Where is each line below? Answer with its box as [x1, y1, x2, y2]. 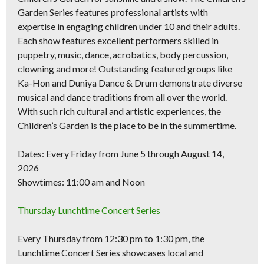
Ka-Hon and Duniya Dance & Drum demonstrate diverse [18, 77, 242, 88]
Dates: [18, 148, 44, 159]
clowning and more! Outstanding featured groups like [18, 63, 232, 74]
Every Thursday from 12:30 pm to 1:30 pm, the [18, 233, 204, 244]
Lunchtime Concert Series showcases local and [18, 247, 203, 258]
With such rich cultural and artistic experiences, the [18, 105, 221, 117]
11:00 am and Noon [64, 176, 145, 187]
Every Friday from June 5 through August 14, [44, 148, 224, 159]
